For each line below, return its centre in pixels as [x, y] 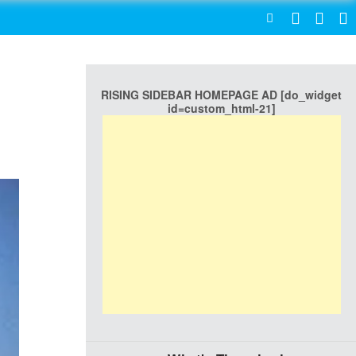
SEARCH [214, 17]
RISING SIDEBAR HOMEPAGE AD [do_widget [221, 95]
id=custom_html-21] [221, 108]
